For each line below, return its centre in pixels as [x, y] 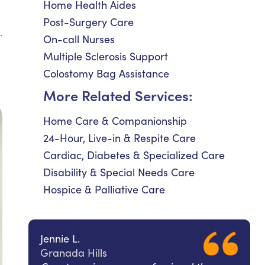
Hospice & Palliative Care [104, 189]
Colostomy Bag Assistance [106, 73]
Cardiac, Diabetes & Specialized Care [134, 155]
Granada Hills [74, 253]
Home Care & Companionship [115, 121]
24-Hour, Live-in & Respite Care [119, 138]
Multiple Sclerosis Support [106, 56]
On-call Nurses [79, 39]
